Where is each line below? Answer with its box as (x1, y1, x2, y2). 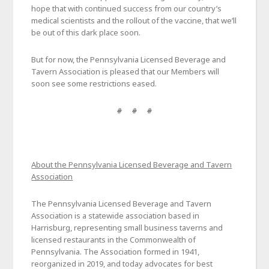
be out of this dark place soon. (31, 27, 141, 38)
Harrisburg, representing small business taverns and (31, 222, 223, 234)
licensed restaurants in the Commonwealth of (31, 234, 196, 246)
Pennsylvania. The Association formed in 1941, (31, 246, 200, 258)
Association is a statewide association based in (31, 210, 200, 222)
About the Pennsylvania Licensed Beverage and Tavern (31, 159, 232, 171)
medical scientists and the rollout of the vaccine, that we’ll (31, 15, 237, 26)
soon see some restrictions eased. (31, 78, 157, 89)
